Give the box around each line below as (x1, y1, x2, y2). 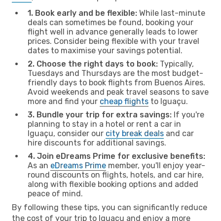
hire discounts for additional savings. (28, 138, 166, 147)
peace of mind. (28, 188, 83, 198)
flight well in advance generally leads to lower (28, 27, 198, 37)
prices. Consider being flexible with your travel (28, 36, 199, 46)
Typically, (158, 59, 194, 69)
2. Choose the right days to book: (28, 59, 158, 69)
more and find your (28, 96, 100, 106)
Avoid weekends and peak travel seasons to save (28, 87, 209, 97)
